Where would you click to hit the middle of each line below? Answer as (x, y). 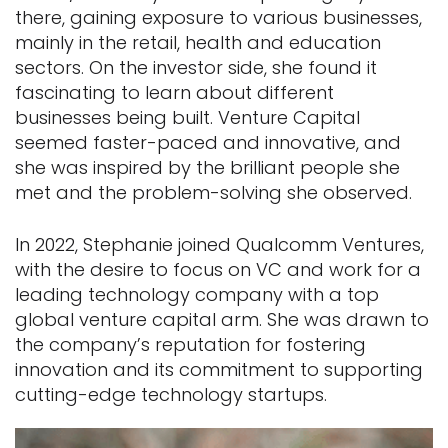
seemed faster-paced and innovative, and (208, 143)
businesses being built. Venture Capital (187, 118)
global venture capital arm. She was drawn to (222, 320)
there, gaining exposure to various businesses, (218, 18)
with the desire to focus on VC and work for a (218, 270)
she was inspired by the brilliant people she (207, 168)
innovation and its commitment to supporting (219, 370)
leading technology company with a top (197, 295)
